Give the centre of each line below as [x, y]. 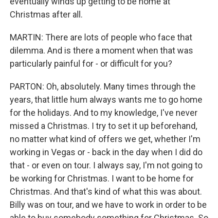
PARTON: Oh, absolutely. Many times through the [103, 87]
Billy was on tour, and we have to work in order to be [108, 205]
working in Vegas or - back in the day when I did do [106, 152]
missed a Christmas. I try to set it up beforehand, [103, 126]
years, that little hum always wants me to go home [106, 100]
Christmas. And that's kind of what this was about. [106, 192]
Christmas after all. [46, 15]
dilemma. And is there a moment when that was [101, 51]
